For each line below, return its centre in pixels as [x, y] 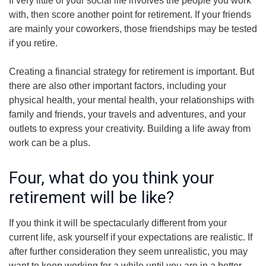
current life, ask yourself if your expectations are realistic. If [131, 237]
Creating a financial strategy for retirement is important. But [132, 72]
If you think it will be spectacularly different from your [118, 223]
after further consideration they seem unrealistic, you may [128, 251]
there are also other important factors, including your [118, 86]
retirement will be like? [91, 197]
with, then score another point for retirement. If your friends [130, 15]
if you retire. [33, 43]
